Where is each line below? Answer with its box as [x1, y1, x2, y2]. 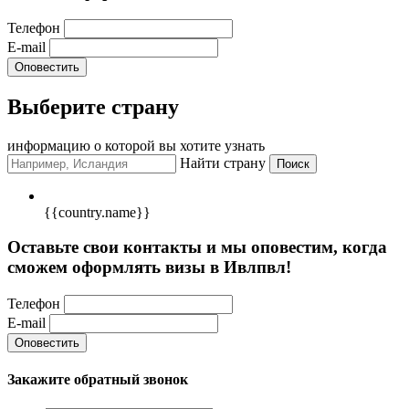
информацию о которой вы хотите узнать [7, 137, 265, 153]
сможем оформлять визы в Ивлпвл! [7, 257, 291, 278]
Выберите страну [7, 94, 179, 119]
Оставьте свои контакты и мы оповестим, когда [7, 237, 387, 257]
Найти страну [180, 154, 266, 171]
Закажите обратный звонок [7, 372, 188, 388]
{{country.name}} [44, 204, 151, 220]
